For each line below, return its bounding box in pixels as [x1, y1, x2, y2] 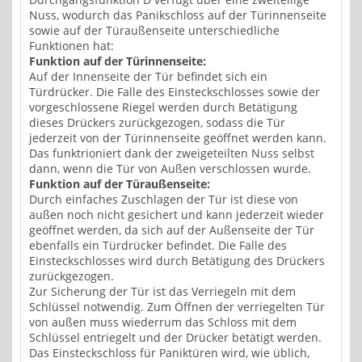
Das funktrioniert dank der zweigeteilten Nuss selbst [29, 145, 314, 162]
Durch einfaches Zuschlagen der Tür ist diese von [29, 192, 298, 208]
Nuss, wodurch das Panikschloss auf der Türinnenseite [29, 7, 326, 23]
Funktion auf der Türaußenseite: [29, 176, 210, 192]
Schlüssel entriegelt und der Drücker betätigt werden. [29, 330, 322, 346]
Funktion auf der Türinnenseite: [29, 53, 206, 69]
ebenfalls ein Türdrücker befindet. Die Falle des [29, 238, 287, 254]
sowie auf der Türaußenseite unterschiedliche [29, 23, 280, 39]
